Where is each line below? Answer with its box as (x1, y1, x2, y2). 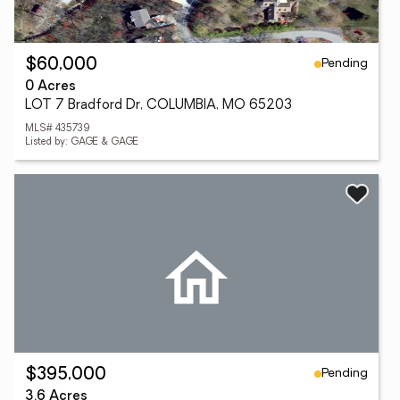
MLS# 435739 (25, 124, 89, 134)
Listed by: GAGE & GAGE (25, 137, 138, 147)
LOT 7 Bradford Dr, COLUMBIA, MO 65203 (25, 99, 292, 112)
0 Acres (25, 80, 76, 94)
